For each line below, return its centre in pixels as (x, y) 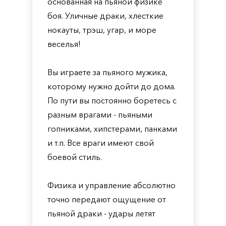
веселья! (64, 44)
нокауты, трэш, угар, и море (102, 30)
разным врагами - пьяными (100, 115)
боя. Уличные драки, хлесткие (105, 16)
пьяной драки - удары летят (101, 213)
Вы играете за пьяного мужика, (107, 72)
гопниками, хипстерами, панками (112, 129)
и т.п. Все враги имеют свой (101, 143)
